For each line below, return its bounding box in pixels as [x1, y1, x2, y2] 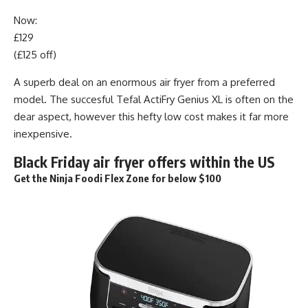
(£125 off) [14, 47, 56, 61]
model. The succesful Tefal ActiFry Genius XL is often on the [14, 92, 294, 106]
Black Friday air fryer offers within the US [14, 152, 275, 171]
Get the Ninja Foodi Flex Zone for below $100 [14, 171, 221, 184]
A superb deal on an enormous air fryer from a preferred [14, 75, 275, 89]
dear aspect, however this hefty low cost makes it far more [14, 109, 289, 123]
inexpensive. [14, 126, 72, 140]
